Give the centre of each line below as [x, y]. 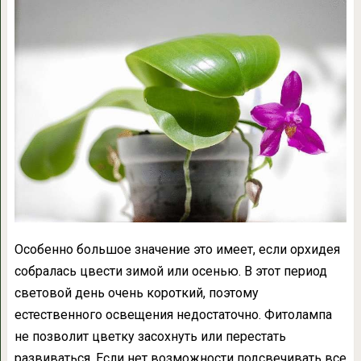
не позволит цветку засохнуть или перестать [150, 337]
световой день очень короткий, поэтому [136, 293]
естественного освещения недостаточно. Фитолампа [173, 315]
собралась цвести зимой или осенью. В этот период [170, 272]
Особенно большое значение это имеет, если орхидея [177, 250]
